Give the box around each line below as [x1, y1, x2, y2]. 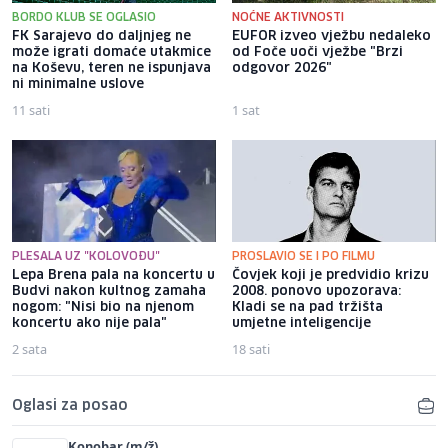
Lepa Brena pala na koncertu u [12, 269, 215, 283]
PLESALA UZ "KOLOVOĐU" [12, 251, 160, 263]
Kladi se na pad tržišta [232, 301, 383, 315]
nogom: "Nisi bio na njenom [12, 301, 194, 315]
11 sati [12, 101, 50, 120]
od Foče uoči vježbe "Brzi [232, 46, 403, 60]
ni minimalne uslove [12, 78, 144, 92]
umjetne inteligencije [232, 317, 371, 331]
